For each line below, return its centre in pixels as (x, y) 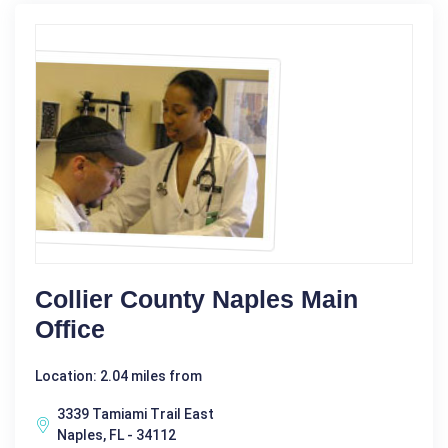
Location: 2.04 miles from (118, 375)
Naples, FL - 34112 (116, 434)
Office (70, 328)
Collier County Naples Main (196, 298)
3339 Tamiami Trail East (135, 413)
